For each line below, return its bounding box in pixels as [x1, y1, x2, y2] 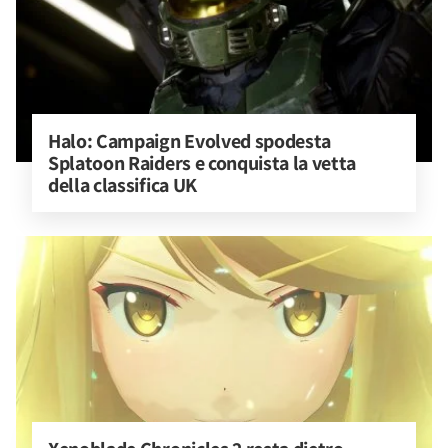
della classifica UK [48, 172, 197, 198]
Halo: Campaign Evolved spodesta [48, 128, 335, 154]
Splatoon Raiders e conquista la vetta [48, 150, 360, 176]
